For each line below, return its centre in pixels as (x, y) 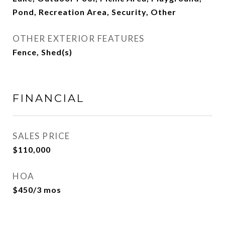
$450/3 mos (37, 190)
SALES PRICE (41, 136)
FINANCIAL (48, 98)
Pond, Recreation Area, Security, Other (94, 12)
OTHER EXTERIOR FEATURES (79, 38)
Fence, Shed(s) (42, 52)
